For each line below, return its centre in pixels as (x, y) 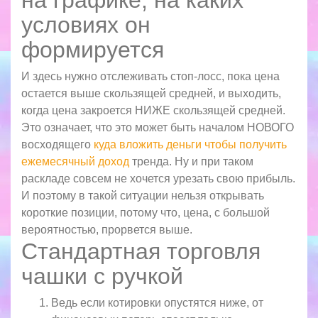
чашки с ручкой (102, 276)
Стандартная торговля (141, 252)
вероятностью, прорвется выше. (107, 229)
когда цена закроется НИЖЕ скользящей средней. (153, 110)
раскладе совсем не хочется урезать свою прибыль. (158, 178)
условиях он (86, 24)
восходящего (57, 144)
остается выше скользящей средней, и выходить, (151, 93)
